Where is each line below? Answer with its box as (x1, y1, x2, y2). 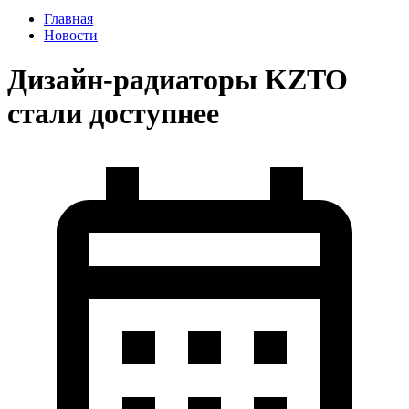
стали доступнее (7, 97, 219, 131)
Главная (44, 11, 93, 26)
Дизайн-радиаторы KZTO (7, 63, 348, 97)
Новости (44, 27, 98, 43)
